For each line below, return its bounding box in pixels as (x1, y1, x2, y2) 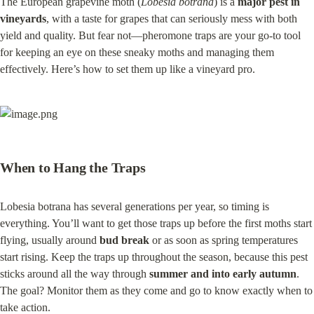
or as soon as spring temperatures (149, 234, 298, 247)
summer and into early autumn (149, 268, 296, 280)
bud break (100, 234, 149, 247)
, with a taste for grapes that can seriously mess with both (46, 13, 297, 25)
